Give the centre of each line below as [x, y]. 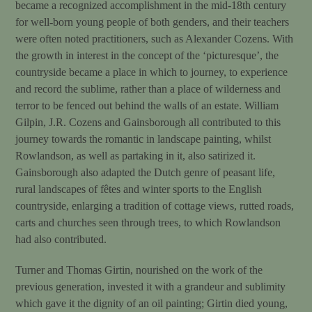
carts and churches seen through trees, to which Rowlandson [148, 222]
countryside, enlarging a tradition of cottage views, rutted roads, [155, 205]
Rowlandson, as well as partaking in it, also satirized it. [136, 155]
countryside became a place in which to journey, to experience [152, 72]
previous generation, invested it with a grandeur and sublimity [151, 286]
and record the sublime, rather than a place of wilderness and [148, 88]
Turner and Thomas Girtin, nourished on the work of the [139, 270]
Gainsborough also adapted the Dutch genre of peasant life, [146, 172]
